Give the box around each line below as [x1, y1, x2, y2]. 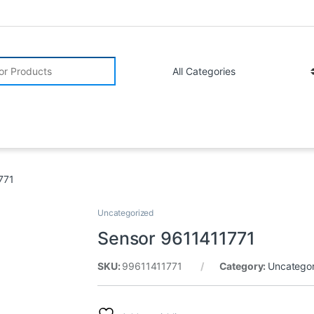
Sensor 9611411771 [97, 228, 255, 250]
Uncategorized [97, 207, 154, 219]
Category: [219, 260, 268, 273]
